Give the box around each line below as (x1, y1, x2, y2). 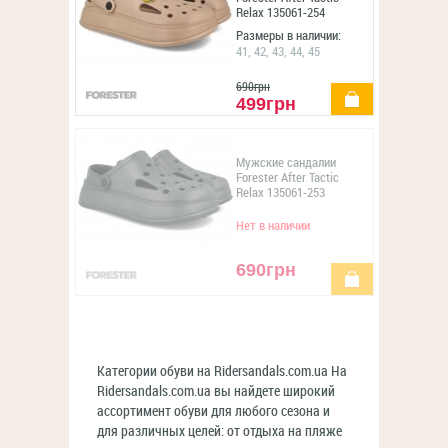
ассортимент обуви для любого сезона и (97, 403, 330, 420)
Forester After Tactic (236, 170, 339, 185)
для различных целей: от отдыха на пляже (97, 423, 342, 440)
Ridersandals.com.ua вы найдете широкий (97, 383, 335, 400)
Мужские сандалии (236, 155, 336, 170)
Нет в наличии (236, 218, 310, 233)
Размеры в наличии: (236, 28, 341, 43)
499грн (236, 94, 296, 114)
